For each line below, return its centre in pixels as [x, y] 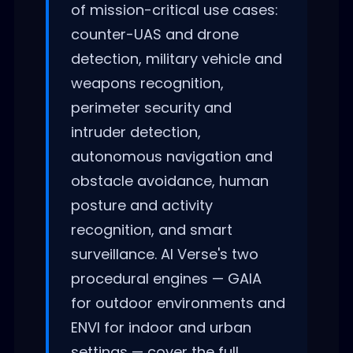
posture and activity [141, 205]
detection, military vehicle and [176, 58]
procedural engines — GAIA [166, 278]
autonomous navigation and [171, 156]
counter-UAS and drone [154, 34]
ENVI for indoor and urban [161, 327]
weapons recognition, [147, 83]
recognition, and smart [151, 229]
